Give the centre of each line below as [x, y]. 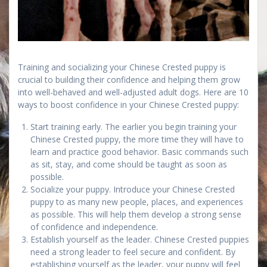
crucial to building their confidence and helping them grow [129, 79]
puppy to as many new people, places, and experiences [137, 201]
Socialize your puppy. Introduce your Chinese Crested [133, 189]
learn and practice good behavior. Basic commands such [139, 151]
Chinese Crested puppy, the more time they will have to [137, 139]
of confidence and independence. [94, 226]
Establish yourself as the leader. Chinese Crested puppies [140, 239]
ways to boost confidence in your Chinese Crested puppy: [128, 104]
